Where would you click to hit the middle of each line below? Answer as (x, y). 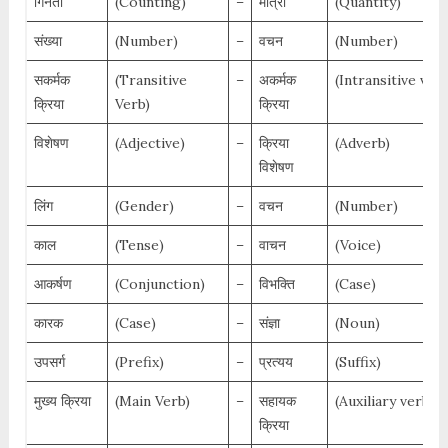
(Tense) (139, 245)
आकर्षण (52, 284)
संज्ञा (269, 323)
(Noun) (357, 323)
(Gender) (144, 206)
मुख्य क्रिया (62, 401)
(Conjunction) (159, 284)
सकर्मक (51, 80)
